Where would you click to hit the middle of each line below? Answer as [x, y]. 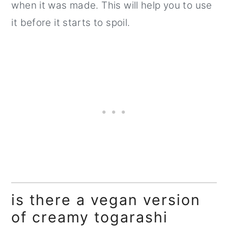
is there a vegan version [106, 199]
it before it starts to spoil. [71, 22]
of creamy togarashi [90, 217]
